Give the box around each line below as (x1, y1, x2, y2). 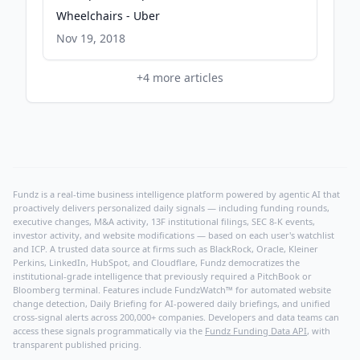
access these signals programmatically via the (13, 325, 205, 337)
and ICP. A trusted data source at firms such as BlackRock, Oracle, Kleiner (13, 243, 318, 255)
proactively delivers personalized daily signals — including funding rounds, (13, 202, 329, 214)
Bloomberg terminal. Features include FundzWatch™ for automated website (13, 284, 331, 296)
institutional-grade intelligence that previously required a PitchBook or (13, 270, 312, 282)
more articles (149, 70, 223, 85)
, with (307, 325, 330, 337)
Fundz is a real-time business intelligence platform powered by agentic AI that (13, 188, 340, 200)
